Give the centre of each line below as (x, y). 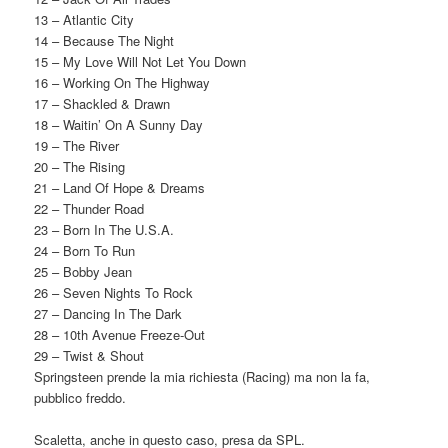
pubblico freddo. (80, 398)
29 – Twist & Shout (89, 356)
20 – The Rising (80, 167)
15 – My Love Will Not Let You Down (140, 62)
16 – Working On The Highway (122, 83)
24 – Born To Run (85, 251)
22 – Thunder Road (89, 209)
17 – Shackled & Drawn (102, 104)
